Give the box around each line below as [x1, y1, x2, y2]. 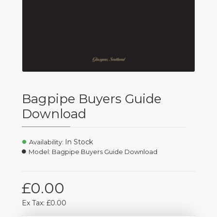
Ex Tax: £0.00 [22, 199, 66, 207]
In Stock [65, 138, 93, 146]
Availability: [29, 138, 63, 146]
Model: [29, 148, 50, 155]
